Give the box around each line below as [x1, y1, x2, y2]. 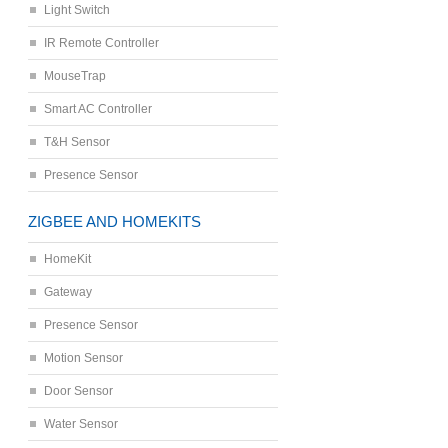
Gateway [44, 285, 92, 299]
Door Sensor [44, 384, 113, 398]
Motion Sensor [44, 351, 123, 365]
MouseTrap [44, 69, 106, 83]
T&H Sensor [44, 135, 110, 149]
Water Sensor [44, 417, 118, 431]
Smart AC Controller [44, 102, 152, 116]
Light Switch [44, 3, 110, 17]
